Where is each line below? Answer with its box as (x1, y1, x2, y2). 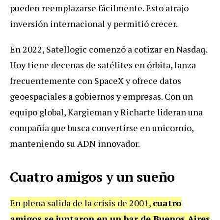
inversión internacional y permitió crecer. (10, 17, 178, 29)
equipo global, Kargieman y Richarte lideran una (10, 106, 203, 118)
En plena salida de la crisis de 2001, (10, 196, 153, 209)
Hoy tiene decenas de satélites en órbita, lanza (10, 58, 196, 71)
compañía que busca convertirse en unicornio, (10, 121, 193, 134)
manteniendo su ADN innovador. (10, 137, 140, 149)
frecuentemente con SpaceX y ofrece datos (10, 74, 181, 86)
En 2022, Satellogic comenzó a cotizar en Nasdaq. (10, 43, 207, 55)
